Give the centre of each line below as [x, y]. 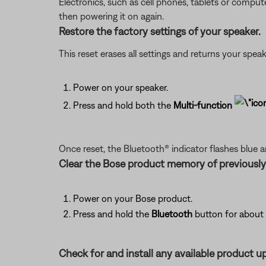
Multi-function [204, 105]
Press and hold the [112, 214]
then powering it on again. [111, 16]
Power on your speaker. [120, 87]
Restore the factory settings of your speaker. [159, 31]
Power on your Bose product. [132, 198]
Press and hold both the [123, 105]
